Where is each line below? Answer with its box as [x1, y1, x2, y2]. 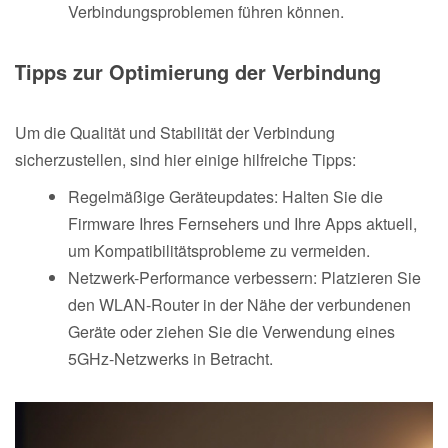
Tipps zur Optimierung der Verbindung [14, 56, 381, 86]
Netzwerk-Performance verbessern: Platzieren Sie [68, 265, 421, 289]
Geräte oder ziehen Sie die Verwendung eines [68, 319, 395, 343]
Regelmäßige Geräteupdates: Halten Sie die [68, 184, 383, 208]
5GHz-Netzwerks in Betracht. [68, 346, 273, 370]
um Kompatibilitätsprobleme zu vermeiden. [68, 238, 370, 262]
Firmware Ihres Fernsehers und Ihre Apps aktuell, [68, 211, 417, 235]
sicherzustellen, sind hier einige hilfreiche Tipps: [15, 147, 356, 171]
